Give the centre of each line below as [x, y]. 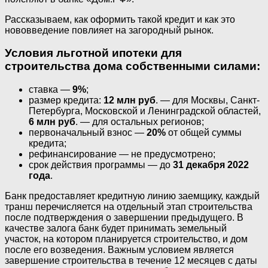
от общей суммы [204, 133]
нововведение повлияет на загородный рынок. [109, 30]
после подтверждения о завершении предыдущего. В [124, 218]
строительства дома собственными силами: [133, 66]
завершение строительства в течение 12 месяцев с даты [131, 261]
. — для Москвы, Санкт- [208, 100]
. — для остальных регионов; [140, 122]
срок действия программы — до [101, 165]
